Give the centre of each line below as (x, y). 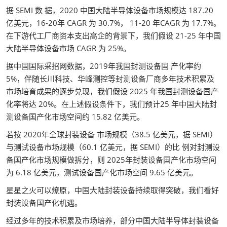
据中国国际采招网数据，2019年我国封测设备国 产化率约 (104, 66)
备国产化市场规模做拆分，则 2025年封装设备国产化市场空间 (111, 160)
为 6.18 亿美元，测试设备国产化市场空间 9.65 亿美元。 (102, 172)
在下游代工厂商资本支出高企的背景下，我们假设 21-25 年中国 (113, 35)
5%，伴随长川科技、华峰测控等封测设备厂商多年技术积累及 (110, 79)
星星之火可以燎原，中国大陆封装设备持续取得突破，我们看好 (112, 190)
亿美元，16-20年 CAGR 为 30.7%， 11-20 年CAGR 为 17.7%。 (113, 23)
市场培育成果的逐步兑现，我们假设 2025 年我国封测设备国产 (112, 91)
